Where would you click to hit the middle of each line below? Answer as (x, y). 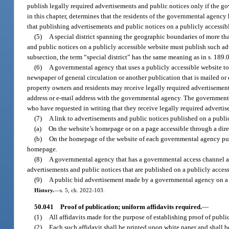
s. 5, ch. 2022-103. (82, 190)
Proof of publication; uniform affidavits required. (131, 207)
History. (44, 190)
